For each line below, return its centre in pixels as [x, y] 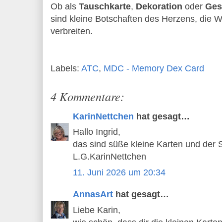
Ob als [65, 7]
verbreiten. [73, 31]
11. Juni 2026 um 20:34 [119, 172]
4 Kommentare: [87, 96]
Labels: [66, 68]
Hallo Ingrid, [97, 132]
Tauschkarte [105, 7]
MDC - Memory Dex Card [154, 68]
